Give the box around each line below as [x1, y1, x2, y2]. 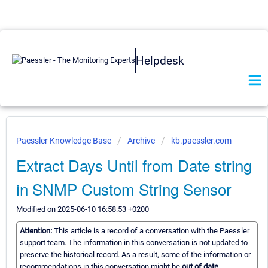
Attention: [20, 226, 54, 236]
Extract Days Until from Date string [16, 154, 252, 176]
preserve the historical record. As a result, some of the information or [20, 250, 251, 260]
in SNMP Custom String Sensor [16, 178, 232, 200]
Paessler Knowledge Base [16, 136, 113, 145]
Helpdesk [136, 53, 184, 68]
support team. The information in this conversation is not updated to [20, 238, 248, 248]
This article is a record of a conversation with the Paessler [54, 226, 249, 236]
